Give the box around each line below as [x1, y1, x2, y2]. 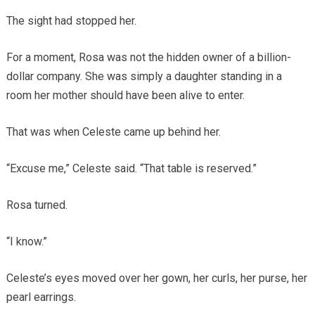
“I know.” [6, 234, 47, 248]
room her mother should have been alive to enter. [6, 88, 245, 102]
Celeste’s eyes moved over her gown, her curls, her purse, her [6, 271, 307, 285]
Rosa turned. [6, 198, 67, 212]
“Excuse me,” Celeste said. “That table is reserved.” [6, 161, 257, 175]
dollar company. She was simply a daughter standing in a [6, 69, 282, 83]
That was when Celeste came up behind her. [6, 124, 221, 139]
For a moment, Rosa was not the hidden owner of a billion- [6, 50, 291, 64]
